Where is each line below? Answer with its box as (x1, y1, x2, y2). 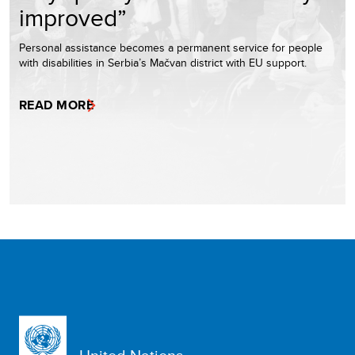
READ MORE (19, 96, 94, 115)
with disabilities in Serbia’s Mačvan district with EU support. (19, 55, 307, 71)
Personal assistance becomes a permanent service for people (19, 40, 323, 56)
